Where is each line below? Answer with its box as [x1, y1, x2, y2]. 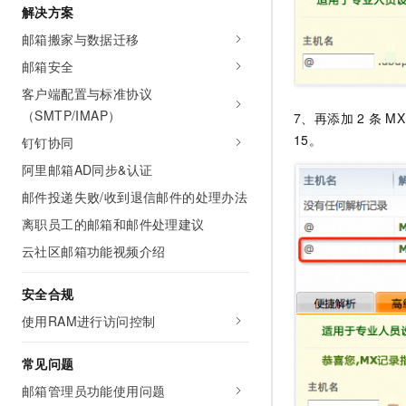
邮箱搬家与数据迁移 [22, 30, 140, 48]
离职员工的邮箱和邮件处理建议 [22, 215, 205, 233]
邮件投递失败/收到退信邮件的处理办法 [22, 188, 248, 206]
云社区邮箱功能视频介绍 [22, 242, 166, 260]
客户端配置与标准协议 [22, 84, 152, 102]
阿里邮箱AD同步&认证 [22, 160, 153, 179]
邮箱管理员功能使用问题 [22, 382, 166, 400]
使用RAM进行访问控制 [22, 312, 156, 330]
